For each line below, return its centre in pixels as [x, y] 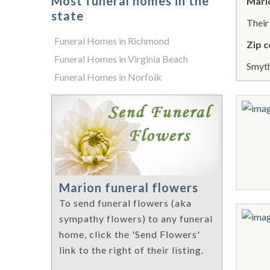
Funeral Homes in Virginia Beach [121, 59]
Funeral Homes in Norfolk [108, 77]
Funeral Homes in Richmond [112, 41]
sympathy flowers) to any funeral [136, 219]
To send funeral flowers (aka [125, 203]
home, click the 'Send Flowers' [130, 234]
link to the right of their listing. [131, 250]
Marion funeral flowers [129, 188]
